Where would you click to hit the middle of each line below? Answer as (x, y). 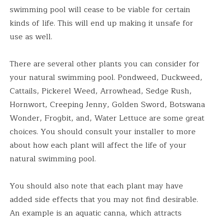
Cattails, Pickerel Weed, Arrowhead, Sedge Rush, (101, 91)
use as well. (31, 37)
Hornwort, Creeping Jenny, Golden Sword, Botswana (107, 104)
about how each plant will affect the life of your (98, 145)
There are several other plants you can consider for (105, 64)
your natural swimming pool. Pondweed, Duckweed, (106, 77)
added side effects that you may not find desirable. (104, 199)
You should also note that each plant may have (96, 186)
